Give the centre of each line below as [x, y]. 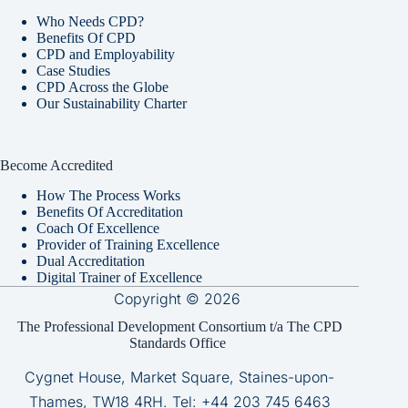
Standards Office [180, 343]
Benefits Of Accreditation [110, 212]
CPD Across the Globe [102, 87]
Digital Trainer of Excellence [119, 278]
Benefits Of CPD [86, 38]
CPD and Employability [106, 55]
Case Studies [73, 71]
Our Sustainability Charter [112, 104]
